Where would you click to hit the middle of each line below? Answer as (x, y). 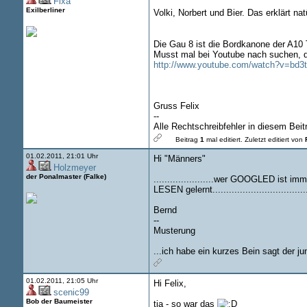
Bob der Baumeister (59, 301)
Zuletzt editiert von (274, 139)
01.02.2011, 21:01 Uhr (62, 156)
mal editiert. (224, 139)
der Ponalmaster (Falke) (66, 176)
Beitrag (183, 139)
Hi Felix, (170, 283)
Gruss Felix (176, 106)
